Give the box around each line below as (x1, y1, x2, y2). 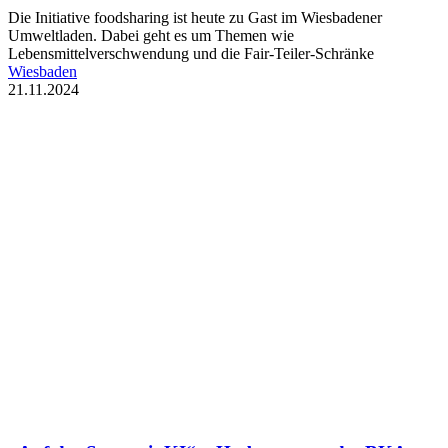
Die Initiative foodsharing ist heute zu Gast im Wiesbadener (8, 9, 382, 26)
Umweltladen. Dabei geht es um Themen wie (8, 27, 294, 44)
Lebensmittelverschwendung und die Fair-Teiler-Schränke (8, 45, 374, 62)
